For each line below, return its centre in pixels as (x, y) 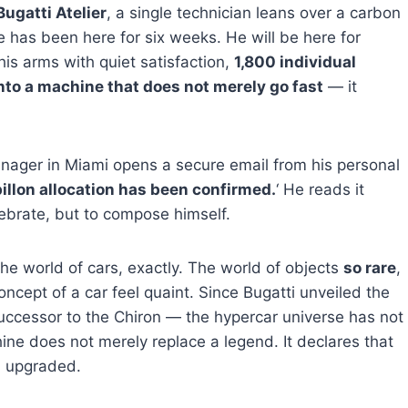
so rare (370, 267)
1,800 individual (295, 61)
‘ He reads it (320, 189)
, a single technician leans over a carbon (254, 12)
